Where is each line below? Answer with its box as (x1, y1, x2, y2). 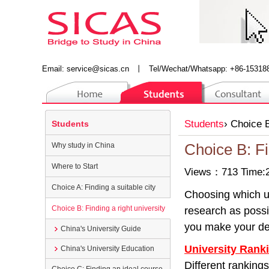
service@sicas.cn (67, 64, 129, 73)
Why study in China (52, 141, 115, 150)
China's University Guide (61, 225, 141, 233)
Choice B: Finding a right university (52, 204, 165, 213)
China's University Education (61, 244, 154, 253)
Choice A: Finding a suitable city (52, 183, 156, 192)
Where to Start (52, 162, 98, 171)
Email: (42, 64, 67, 73)
